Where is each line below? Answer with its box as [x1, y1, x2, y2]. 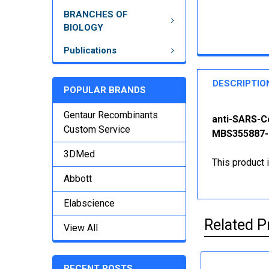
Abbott [64, 173, 92, 184]
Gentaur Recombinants [64, 109, 158, 121]
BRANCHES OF [64, 8, 128, 20]
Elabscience [64, 198, 115, 209]
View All [64, 222, 98, 234]
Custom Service [64, 124, 130, 135]
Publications [64, 44, 116, 56]
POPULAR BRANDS [64, 85, 146, 95]
